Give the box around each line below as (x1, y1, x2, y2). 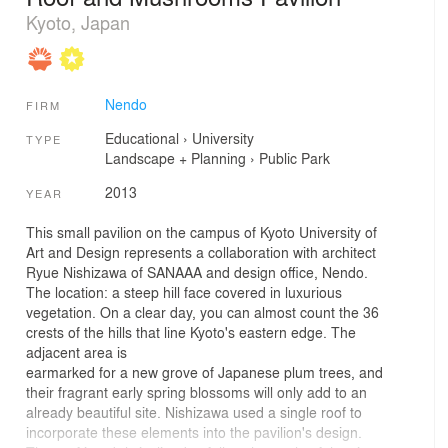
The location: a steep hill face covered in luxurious (26, 282, 342, 303)
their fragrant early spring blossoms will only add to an (26, 382, 367, 403)
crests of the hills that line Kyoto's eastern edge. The (26, 322, 356, 343)
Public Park (258, 148, 330, 169)
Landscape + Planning (104, 148, 246, 169)
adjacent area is (26, 342, 127, 363)
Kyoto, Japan (26, 8, 130, 35)
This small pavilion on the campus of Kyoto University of (26, 222, 377, 243)
